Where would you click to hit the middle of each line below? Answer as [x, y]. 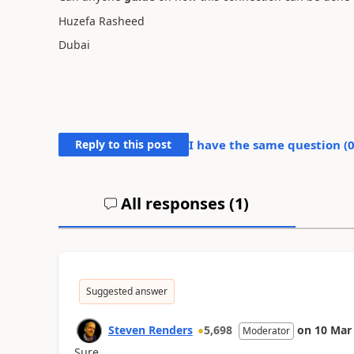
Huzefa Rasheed [101, 21]
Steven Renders [150, 330]
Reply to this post [124, 144]
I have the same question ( [268, 145]
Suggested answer [126, 291]
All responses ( [176, 203]
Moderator [266, 331]
